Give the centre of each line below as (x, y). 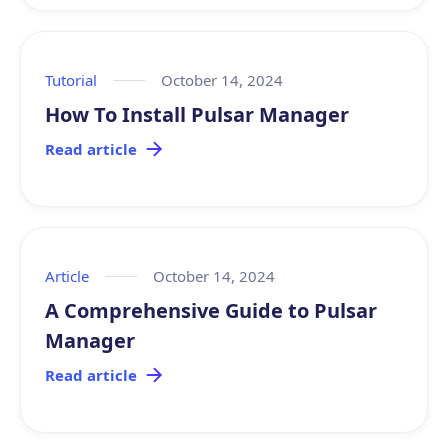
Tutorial (71, 80)
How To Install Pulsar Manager (197, 114)
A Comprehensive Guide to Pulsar (211, 310)
